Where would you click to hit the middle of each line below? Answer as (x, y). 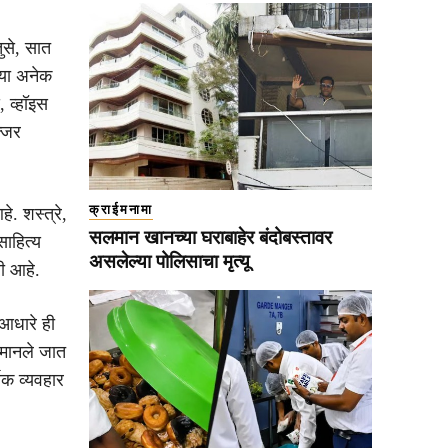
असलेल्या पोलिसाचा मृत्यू (169, 262)
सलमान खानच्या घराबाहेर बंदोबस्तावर (210, 238)
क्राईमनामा (121, 210)
